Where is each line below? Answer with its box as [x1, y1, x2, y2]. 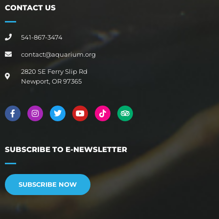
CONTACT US [5, 2, 56, 12]
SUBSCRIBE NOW [19, 180, 77, 188]
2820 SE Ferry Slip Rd [21, 67, 88, 75]
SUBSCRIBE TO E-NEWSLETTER [5, 144, 127, 154]
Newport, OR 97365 [21, 77, 82, 85]
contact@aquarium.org [21, 50, 96, 58]
